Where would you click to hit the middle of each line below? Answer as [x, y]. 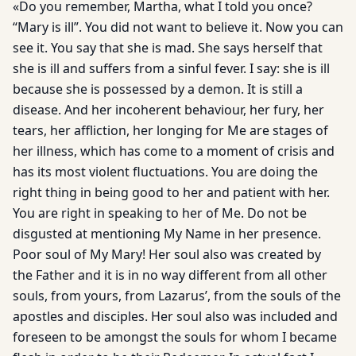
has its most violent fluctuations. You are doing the [165, 172]
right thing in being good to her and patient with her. [171, 192]
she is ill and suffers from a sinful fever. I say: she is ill [171, 68]
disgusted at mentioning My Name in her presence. [167, 234]
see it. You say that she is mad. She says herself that [168, 48]
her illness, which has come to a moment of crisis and [174, 151]
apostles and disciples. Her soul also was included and [175, 316]
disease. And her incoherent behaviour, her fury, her [168, 110]
